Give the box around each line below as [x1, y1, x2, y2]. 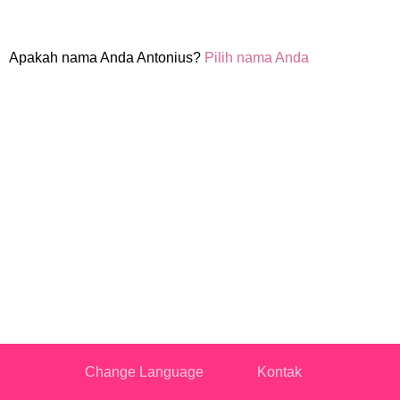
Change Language [84, 364, 204, 379]
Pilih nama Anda [204, 50, 309, 65]
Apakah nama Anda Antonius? [9, 50, 204, 65]
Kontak [256, 364, 302, 379]
